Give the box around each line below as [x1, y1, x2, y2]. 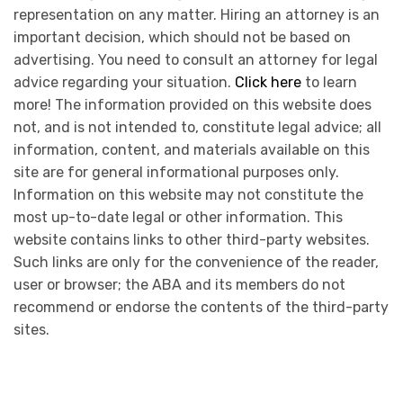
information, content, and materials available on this [13, 140, 370, 158]
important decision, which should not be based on [13, 28, 351, 46]
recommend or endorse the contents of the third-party [13, 298, 389, 316]
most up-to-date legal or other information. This [13, 208, 343, 226]
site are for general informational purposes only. [13, 163, 339, 181]
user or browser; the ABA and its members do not [13, 275, 345, 293]
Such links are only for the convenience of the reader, [13, 253, 379, 271]
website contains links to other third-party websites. [13, 230, 370, 248]
